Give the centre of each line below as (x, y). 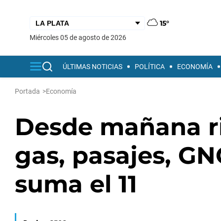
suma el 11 (76, 184)
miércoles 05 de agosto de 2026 (81, 37)
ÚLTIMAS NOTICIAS (92, 67)
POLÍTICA (150, 67)
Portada (27, 91)
